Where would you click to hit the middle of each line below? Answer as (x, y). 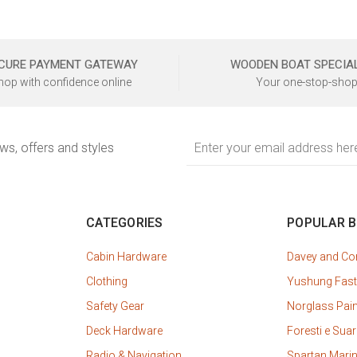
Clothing (107, 282)
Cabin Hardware (126, 257)
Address (206, 154)
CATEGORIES (125, 223)
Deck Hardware (124, 331)
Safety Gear (115, 306)
